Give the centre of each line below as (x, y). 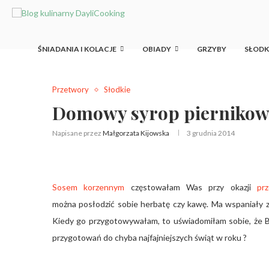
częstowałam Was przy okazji (191, 187)
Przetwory (71, 89)
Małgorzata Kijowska (136, 133)
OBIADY (157, 49)
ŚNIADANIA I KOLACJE (77, 49)
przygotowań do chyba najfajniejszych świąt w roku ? (150, 237)
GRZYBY (212, 49)
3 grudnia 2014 (211, 133)
